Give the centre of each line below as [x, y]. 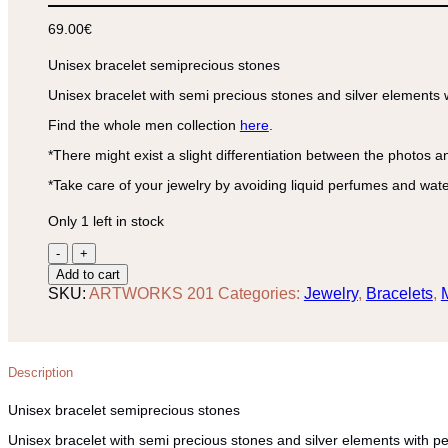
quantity [98, 322]
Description [40, 372]
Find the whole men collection [143, 124]
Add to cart [87, 274]
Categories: [260, 293]
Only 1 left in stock [105, 220]
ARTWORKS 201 [151, 293]
